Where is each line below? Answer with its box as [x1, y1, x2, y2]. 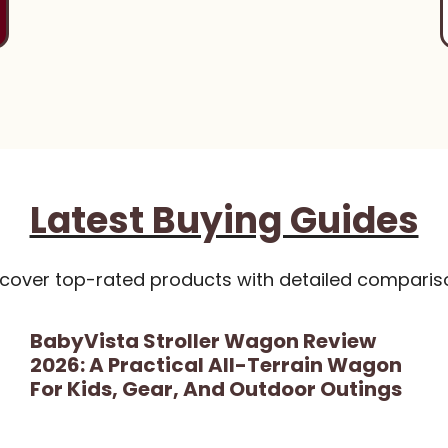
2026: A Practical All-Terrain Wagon [30, 350, 402, 379]
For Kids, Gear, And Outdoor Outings [30, 374, 402, 403]
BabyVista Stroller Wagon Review [30, 326, 376, 355]
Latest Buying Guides [29, 195, 419, 247]
